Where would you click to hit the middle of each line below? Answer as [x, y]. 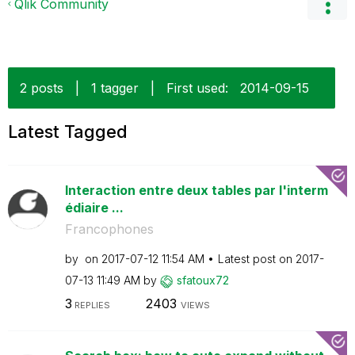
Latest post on [256, 259]
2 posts [42, 88]
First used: [197, 88]
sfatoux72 [202, 280]
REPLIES [91, 305]
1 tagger [115, 88]
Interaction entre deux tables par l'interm [196, 190]
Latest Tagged [68, 132]
